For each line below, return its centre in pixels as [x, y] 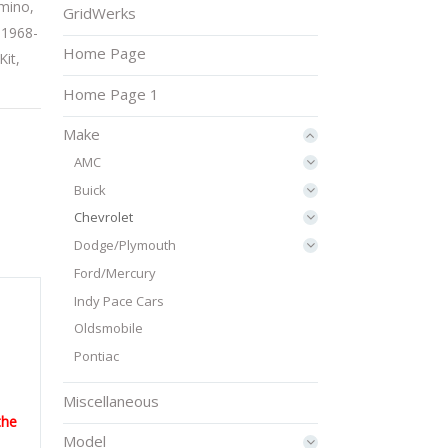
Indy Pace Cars [118, 300]
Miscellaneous [111, 400]
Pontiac [96, 356]
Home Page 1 [111, 93]
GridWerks [100, 12]
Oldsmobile [108, 328]
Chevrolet [103, 217]
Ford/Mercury [114, 272]
